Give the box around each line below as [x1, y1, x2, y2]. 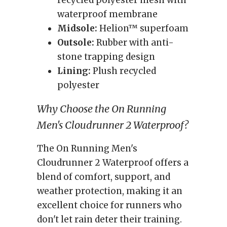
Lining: [57, 65, 91, 77]
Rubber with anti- [94, 37, 174, 48]
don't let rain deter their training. [37, 214, 182, 225]
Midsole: [57, 23, 97, 34]
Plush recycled [91, 65, 156, 77]
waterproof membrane [57, 9, 158, 20]
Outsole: [57, 37, 94, 48]
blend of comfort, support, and [37, 171, 170, 182]
